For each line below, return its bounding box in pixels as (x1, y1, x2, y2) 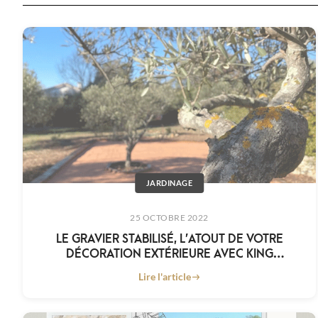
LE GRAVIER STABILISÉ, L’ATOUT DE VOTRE (55, 229, 283, 247)
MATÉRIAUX (138, 258, 201, 277)
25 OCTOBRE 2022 (130, 212, 209, 224)
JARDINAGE (146, 178, 193, 188)
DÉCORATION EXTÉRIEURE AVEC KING (65, 243, 273, 262)
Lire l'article (138, 270, 191, 283)
